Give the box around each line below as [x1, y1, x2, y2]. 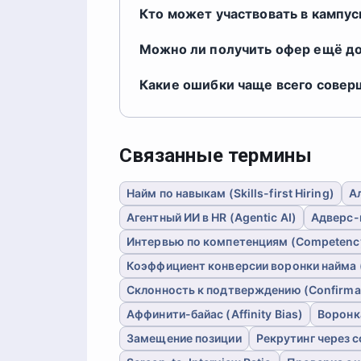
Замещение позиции [127, 331, 242, 345]
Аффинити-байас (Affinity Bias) [127, 307, 304, 321]
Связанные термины [119, 144, 312, 167]
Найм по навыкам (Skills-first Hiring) [127, 186, 334, 200]
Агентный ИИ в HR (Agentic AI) [127, 210, 297, 224]
